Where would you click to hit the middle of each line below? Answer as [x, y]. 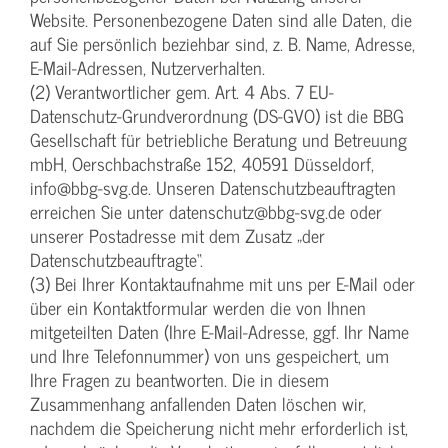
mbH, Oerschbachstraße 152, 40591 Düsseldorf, [202, 164]
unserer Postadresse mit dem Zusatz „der [177, 236]
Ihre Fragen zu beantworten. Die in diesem [179, 380]
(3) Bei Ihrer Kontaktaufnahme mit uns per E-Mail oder [222, 284]
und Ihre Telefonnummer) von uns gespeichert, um [209, 356]
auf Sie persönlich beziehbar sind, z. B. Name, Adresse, [222, 44]
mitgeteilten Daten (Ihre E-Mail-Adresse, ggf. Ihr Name [219, 332]
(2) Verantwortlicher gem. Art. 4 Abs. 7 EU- [182, 92]
